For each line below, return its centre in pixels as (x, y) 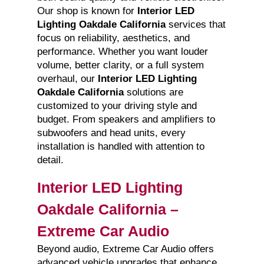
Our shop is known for (87, 11)
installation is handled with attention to (121, 147)
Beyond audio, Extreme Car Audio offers (125, 249)
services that (195, 25)
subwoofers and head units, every (111, 133)
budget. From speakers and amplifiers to (126, 120)
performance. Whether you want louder (122, 52)
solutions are (153, 93)
